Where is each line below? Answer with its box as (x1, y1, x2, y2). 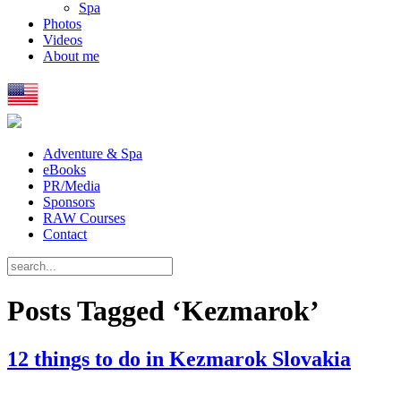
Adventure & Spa (43, 146, 142, 161)
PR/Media (43, 178, 100, 193)
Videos (43, 32, 82, 47)
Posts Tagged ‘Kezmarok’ (7, 294, 320, 328)
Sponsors (43, 194, 95, 209)
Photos (43, 16, 81, 31)
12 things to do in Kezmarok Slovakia (7, 346, 351, 371)
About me (43, 48, 99, 64)
